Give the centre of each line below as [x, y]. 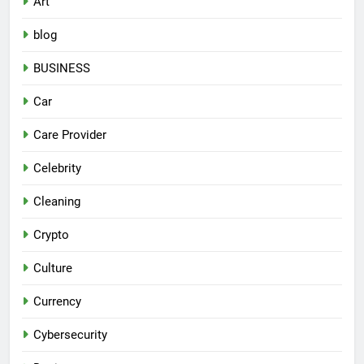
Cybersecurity [70, 334]
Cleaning [57, 201]
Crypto [51, 234]
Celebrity [57, 168]
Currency [57, 301]
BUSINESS [62, 68]
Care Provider [70, 134]
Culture [53, 268]
